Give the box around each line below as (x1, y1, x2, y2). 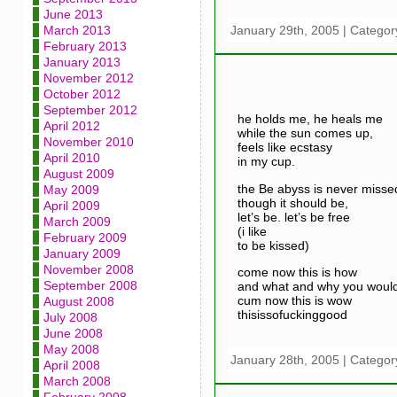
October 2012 (43, 87, 121, 101)
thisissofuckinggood (237, 307, 347, 323)
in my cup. (237, 154, 295, 169)
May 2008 (43, 342, 99, 356)
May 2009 (43, 183, 99, 197)
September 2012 (43, 103, 137, 117)
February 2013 (43, 39, 127, 53)
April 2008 (43, 358, 100, 372)
